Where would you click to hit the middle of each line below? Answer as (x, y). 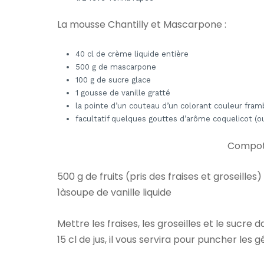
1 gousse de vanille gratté (123, 93)
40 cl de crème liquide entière (132, 54)
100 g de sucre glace (113, 80)
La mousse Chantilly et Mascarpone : (142, 25)
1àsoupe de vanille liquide (114, 193)
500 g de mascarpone (116, 67)
